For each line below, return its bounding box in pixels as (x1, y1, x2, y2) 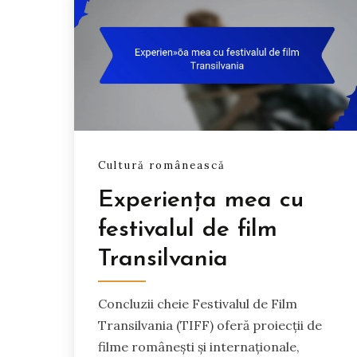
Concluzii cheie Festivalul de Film (98, 295, 297, 312)
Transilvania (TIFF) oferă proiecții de (98, 316, 322, 333)
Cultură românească (98, 159, 226, 173)
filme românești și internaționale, (98, 338, 300, 355)
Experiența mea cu (98, 187, 304, 213)
